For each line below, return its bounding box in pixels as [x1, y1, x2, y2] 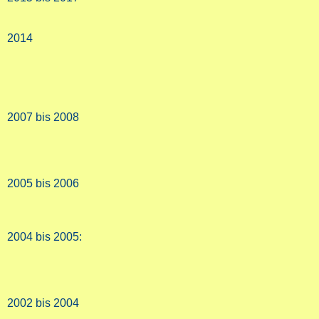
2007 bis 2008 [7, 111, 79, 124]
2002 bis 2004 [7, 297, 79, 310]
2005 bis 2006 [7, 177, 79, 190]
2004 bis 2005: [7, 231, 82, 244]
